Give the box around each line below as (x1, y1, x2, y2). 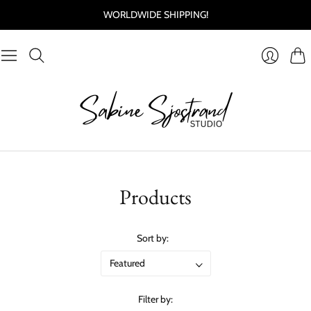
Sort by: (137, 232, 169, 244)
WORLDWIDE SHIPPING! (103, 8, 208, 21)
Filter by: (138, 293, 173, 305)
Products (119, 183, 192, 210)
